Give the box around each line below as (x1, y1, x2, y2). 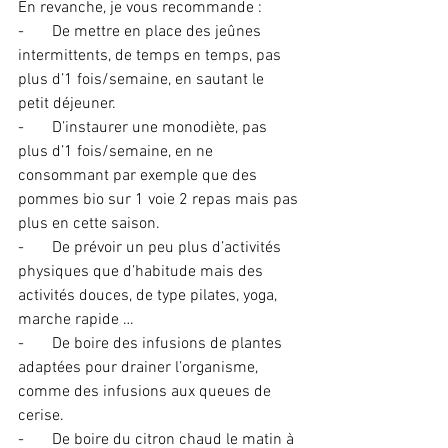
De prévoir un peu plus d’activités (52, 238, 285, 258)
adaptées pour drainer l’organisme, (18, 358, 262, 378)
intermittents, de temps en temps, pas (18, 46, 285, 66)
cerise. (18, 406, 64, 426)
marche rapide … (18, 310, 134, 330)
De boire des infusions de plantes (52, 334, 286, 354)
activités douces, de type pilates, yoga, (18, 286, 281, 306)
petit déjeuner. (18, 94, 116, 114)
